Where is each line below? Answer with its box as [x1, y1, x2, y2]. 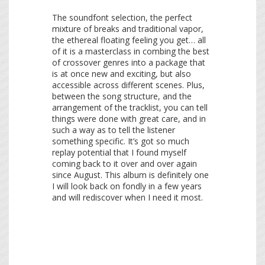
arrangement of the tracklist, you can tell [52, 102, 208, 114]
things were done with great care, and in [52, 113, 206, 125]
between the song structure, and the [52, 91, 192, 102]
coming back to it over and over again [52, 158, 197, 170]
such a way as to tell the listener [52, 124, 175, 136]
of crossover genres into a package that [52, 57, 205, 69]
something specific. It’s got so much [52, 135, 189, 147]
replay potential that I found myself [52, 147, 186, 159]
